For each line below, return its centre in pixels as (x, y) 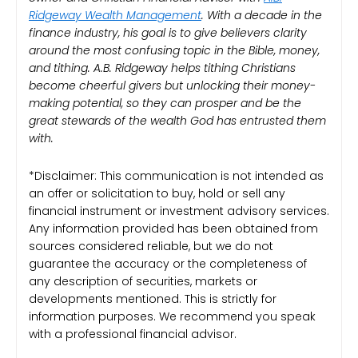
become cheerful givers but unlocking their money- (172, 86)
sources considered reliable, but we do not (151, 246)
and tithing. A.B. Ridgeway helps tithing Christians (162, 68)
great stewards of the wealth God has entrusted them (177, 121)
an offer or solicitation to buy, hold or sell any (157, 193)
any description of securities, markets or (143, 281)
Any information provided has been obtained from (173, 228)
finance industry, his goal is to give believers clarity (168, 33)
